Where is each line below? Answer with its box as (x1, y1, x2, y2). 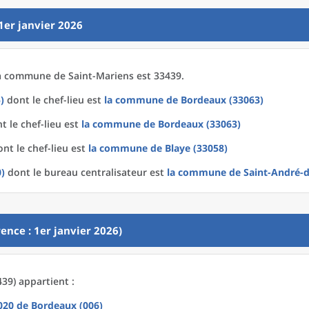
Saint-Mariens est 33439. (68, 69, 184, 82)
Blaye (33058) (165, 141, 228, 154)
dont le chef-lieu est (4, 93, 104, 106)
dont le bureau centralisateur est (5, 166, 167, 179)
